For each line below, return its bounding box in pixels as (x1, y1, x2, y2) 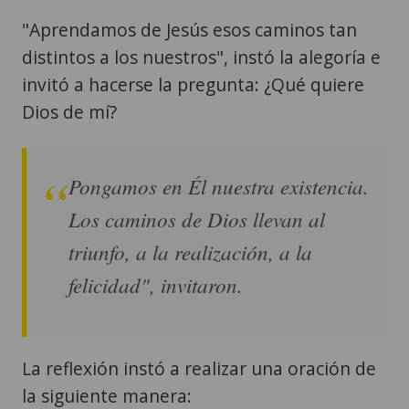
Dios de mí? (22, 99, 117, 124)
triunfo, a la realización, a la (68, 236, 312, 266)
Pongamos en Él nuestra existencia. (68, 171, 369, 200)
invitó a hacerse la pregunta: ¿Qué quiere (22, 71, 364, 97)
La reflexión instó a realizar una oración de (22, 355, 376, 381)
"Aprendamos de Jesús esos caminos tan (22, 16, 357, 42)
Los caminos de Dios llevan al (68, 204, 325, 233)
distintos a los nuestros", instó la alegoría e (22, 44, 381, 69)
